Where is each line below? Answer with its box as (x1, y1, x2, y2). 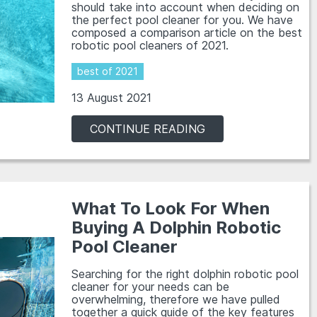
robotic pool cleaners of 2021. (71, 38, 229, 52)
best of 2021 (77, 65, 139, 77)
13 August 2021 (71, 91, 152, 105)
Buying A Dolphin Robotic (71, 217, 282, 238)
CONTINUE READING (90, 122, 206, 136)
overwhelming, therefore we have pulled (71, 292, 281, 306)
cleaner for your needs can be (71, 279, 230, 294)
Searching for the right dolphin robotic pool (71, 267, 299, 281)
